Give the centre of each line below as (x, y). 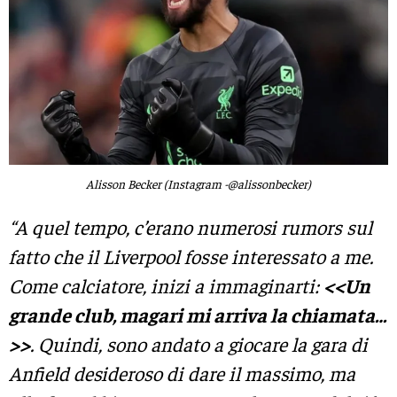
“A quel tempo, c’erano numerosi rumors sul (191, 227)
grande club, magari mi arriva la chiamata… (198, 315)
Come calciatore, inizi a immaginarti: (166, 286)
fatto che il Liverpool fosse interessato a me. (191, 257)
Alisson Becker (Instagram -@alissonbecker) (198, 183)
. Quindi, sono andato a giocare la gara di (199, 344)
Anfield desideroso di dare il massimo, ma (182, 374)
